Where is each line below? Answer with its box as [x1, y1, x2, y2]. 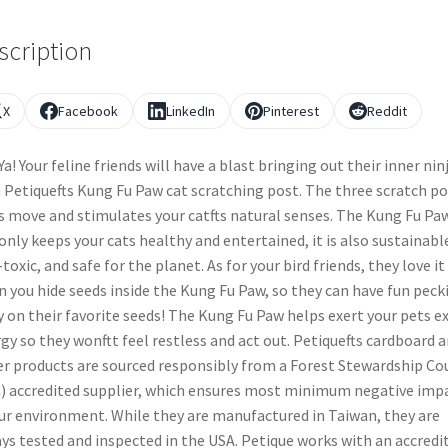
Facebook [57, 102, 118, 121]
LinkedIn [165, 102, 215, 121]
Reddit [366, 102, 407, 121]
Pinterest [262, 102, 319, 121]
